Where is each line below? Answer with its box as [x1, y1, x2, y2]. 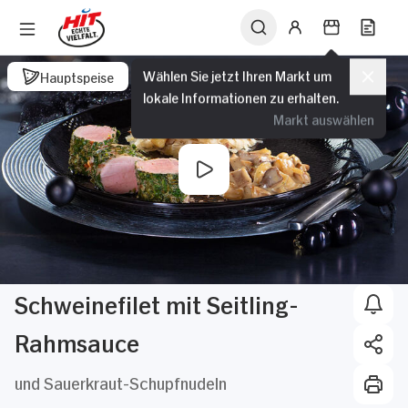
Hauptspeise [40, 67, 114, 85]
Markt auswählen [273, 109, 374, 127]
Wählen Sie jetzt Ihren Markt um [143, 66, 331, 84]
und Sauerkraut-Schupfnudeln [15, 371, 227, 393]
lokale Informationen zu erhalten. [143, 87, 339, 106]
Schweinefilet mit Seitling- [15, 288, 299, 318]
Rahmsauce [15, 326, 139, 356]
